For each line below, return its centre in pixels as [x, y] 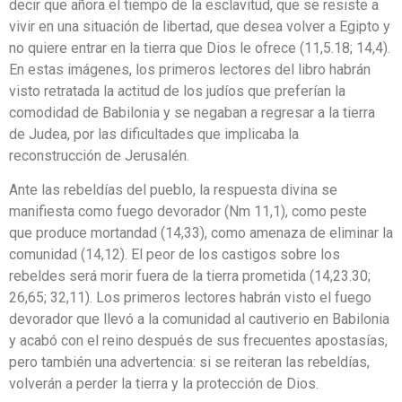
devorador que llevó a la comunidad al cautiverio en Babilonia [199, 319]
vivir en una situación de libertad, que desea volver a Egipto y [200, 26]
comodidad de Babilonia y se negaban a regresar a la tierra [192, 112]
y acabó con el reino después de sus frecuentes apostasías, [198, 341]
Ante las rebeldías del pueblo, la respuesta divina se [173, 190]
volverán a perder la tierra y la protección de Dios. [164, 384]
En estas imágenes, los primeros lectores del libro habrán [190, 69]
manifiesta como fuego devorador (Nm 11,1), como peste [188, 212]
